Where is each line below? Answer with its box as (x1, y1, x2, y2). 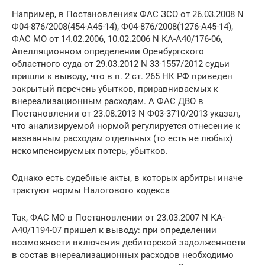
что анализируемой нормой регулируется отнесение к (12, 120, 240, 131)
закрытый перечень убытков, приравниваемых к (12, 83, 218, 94)
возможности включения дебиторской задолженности (12, 237, 246, 248)
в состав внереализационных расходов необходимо (12, 249, 234, 260)
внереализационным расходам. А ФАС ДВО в (12, 95, 203, 106)
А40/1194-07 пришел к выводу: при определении (12, 224, 216, 235)
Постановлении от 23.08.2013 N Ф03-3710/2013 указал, (12, 108, 240, 119)
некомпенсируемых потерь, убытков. (12, 145, 168, 156)
